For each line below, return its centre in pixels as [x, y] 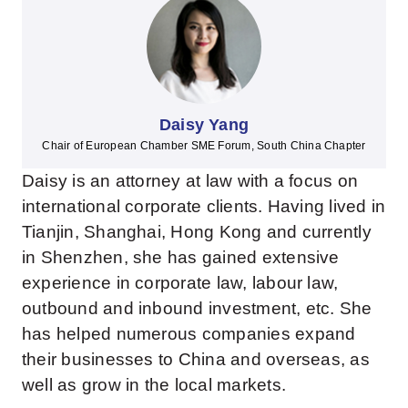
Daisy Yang [204, 124]
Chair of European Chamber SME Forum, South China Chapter [204, 145]
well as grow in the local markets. [154, 384]
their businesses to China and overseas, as [195, 359]
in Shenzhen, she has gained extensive [180, 257]
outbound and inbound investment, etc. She [197, 308]
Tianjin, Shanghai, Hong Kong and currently [196, 231]
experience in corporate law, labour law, [180, 282]
